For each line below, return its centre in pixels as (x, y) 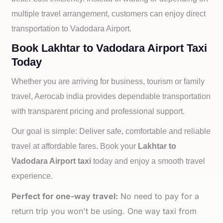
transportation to (40, 29)
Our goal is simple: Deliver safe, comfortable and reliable (111, 131)
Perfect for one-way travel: (65, 196)
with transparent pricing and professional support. (98, 111)
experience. (32, 176)
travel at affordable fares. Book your (75, 146)
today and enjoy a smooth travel (148, 161)
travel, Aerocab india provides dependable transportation (111, 96)
